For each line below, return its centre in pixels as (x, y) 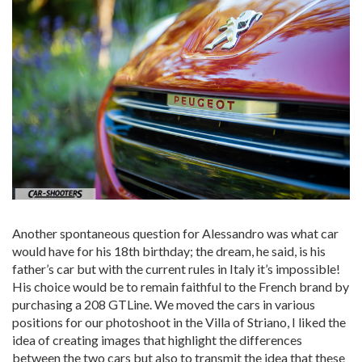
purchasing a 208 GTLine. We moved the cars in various (164, 304)
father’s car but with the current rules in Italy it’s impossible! (176, 268)
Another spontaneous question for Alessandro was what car (175, 233)
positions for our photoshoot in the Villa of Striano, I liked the (179, 322)
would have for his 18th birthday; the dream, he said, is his (169, 250)
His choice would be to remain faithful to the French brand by (181, 286)
